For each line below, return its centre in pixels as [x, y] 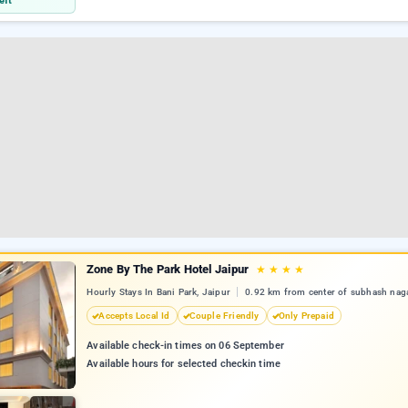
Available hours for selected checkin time [184, 364]
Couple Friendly [224, 316]
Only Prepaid [306, 316]
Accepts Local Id [134, 316]
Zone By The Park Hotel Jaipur [169, 269]
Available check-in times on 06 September [185, 346]
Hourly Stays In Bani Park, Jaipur [160, 292]
